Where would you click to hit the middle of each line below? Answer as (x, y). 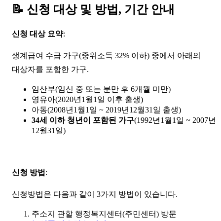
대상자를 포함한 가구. (50, 69)
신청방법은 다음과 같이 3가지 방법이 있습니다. (95, 194)
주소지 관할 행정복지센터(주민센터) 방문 (104, 214)
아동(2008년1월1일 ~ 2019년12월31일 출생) (106, 110)
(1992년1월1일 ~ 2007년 (175, 120)
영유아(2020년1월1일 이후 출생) (87, 99)
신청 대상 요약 (37, 34)
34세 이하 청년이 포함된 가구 (83, 120)
